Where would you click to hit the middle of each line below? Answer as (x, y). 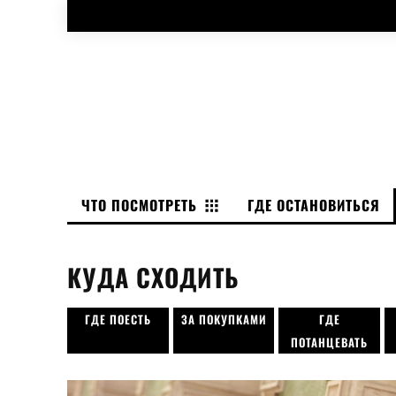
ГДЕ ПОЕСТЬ (118, 319)
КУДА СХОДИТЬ (153, 277)
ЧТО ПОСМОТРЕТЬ (139, 205)
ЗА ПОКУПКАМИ (224, 319)
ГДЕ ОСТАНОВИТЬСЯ (314, 205)
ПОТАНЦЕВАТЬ (330, 342)
